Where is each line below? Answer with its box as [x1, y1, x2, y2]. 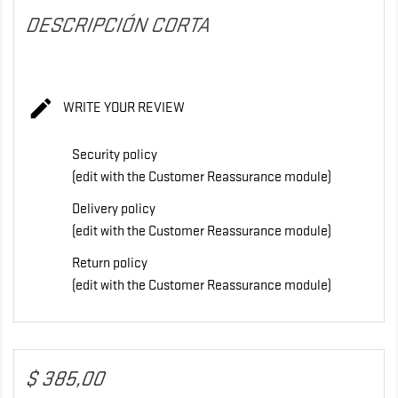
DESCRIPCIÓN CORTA [23, 13, 216, 38]
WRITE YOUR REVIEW [60, 99, 185, 116]
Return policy [72, 254, 147, 271]
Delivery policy [72, 200, 155, 217]
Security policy [72, 146, 157, 163]
